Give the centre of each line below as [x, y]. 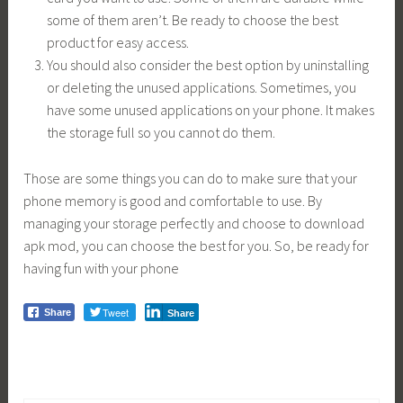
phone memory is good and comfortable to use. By [173, 200]
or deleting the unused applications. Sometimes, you [201, 88]
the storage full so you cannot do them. [161, 133]
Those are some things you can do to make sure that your [191, 178]
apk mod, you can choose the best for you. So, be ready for [197, 245]
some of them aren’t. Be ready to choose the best [192, 20]
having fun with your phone [102, 268]
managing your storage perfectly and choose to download [194, 223]
